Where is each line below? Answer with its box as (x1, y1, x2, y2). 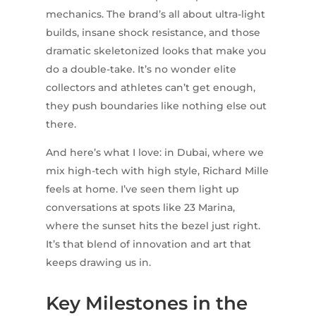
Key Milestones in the (45, 291, 248, 315)
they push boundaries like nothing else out (45, 99, 267, 112)
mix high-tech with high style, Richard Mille (45, 164, 269, 177)
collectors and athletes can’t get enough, (45, 80, 255, 94)
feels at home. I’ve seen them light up (45, 182, 239, 195)
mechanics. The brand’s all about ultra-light (45, 7, 265, 20)
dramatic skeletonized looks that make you (45, 44, 266, 57)
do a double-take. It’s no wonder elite (45, 62, 236, 75)
